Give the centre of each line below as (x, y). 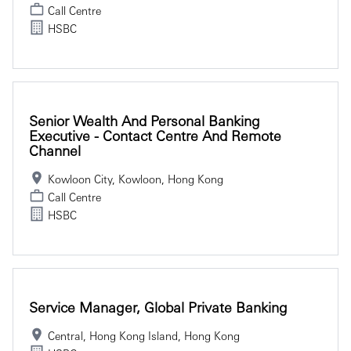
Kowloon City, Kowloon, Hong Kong (136, 178)
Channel (55, 150)
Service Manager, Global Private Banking (158, 306)
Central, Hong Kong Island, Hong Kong (144, 335)
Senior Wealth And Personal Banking (145, 120)
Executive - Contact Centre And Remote (155, 135)
